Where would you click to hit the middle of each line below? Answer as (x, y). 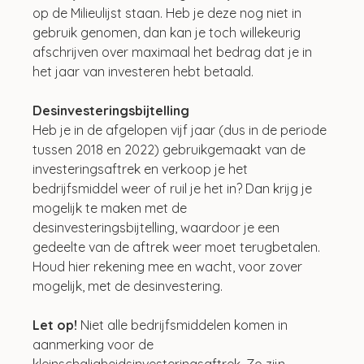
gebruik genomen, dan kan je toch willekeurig (169, 32)
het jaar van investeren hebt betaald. (143, 71)
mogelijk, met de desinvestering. (130, 286)
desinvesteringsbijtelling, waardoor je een (158, 227)
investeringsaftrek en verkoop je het (142, 169)
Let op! (55, 325)
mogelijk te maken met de (112, 208)
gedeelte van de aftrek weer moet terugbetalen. (178, 247)
